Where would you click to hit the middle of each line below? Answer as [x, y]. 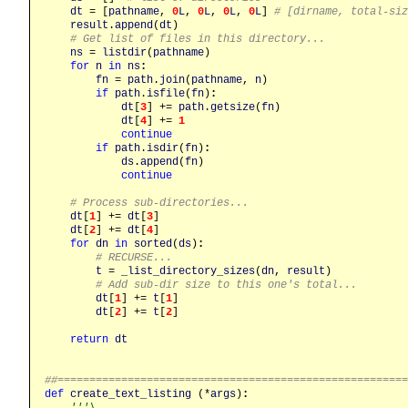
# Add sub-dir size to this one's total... [226, 285]
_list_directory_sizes [188, 271]
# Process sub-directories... [159, 203]
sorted [153, 244]
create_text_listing [131, 394]
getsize [233, 107]
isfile [166, 93]
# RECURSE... [134, 257]
